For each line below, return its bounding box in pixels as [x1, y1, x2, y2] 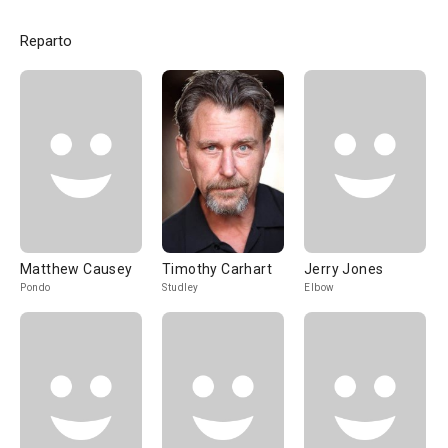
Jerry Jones [304, 261, 384, 277]
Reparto [20, 32, 72, 50]
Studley [162, 282, 199, 293]
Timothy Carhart [162, 261, 272, 277]
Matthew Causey [20, 261, 133, 277]
